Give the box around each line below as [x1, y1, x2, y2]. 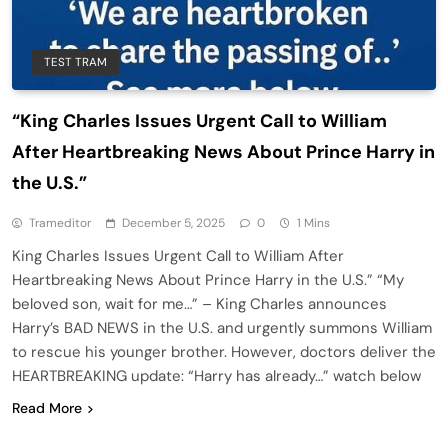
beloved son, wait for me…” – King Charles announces [12, 293, 387, 314]
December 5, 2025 [122, 214, 225, 231]
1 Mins [297, 214, 330, 231]
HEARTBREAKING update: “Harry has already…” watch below [12, 365, 421, 386]
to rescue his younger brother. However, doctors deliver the [12, 341, 436, 362]
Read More [12, 398, 82, 417]
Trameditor [29, 214, 91, 231]
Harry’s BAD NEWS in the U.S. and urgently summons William [12, 317, 432, 338]
